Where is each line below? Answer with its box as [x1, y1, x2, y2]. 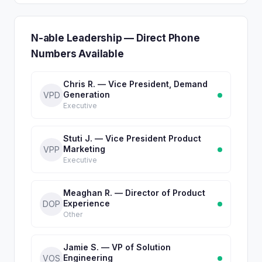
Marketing [63, 144, 105, 154]
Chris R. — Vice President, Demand [63, 79, 208, 89]
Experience [63, 198, 110, 208]
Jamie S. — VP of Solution [63, 242, 171, 252]
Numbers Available [31, 48, 124, 60]
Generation [63, 89, 110, 99]
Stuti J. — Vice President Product [63, 133, 201, 143]
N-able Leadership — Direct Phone [31, 32, 200, 44]
